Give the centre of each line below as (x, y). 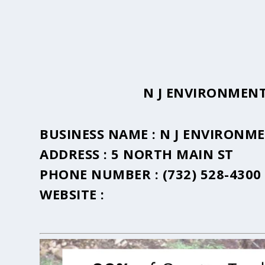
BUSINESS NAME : (100, 134)
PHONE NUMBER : (101, 174)
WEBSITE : (72, 194)
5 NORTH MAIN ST (172, 154)
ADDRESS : (76, 154)
